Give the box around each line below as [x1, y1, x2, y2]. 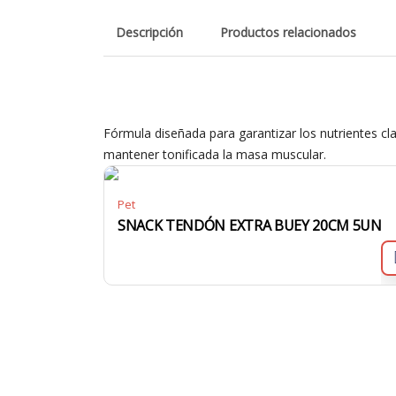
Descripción [116, 24, 183, 41]
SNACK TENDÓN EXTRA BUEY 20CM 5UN [118, 216, 382, 235]
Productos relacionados [220, 24, 356, 41]
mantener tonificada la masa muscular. [103, 146, 326, 163]
